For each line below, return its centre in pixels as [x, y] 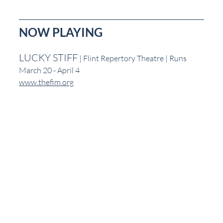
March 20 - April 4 [49, 70]
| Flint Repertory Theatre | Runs [133, 58]
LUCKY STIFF [48, 57]
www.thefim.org [46, 82]
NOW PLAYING [61, 32]
